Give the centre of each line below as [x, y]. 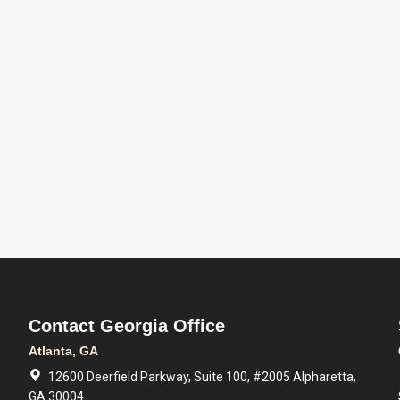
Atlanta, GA [64, 351]
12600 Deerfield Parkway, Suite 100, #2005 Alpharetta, [203, 377]
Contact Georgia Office [127, 326]
